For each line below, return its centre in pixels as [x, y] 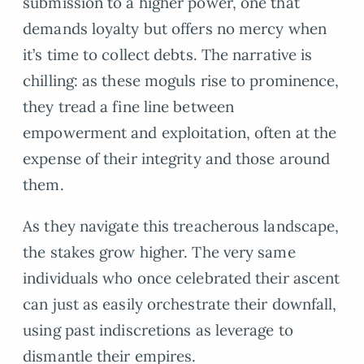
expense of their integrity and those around [177, 159]
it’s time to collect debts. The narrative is [168, 55]
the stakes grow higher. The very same [159, 251]
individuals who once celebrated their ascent [182, 277]
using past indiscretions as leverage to [158, 329]
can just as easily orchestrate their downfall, [180, 303]
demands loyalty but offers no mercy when [175, 29]
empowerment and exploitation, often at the [180, 133]
